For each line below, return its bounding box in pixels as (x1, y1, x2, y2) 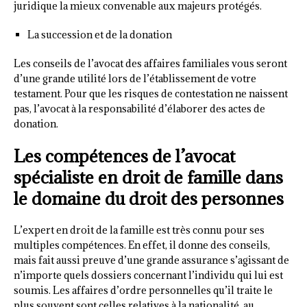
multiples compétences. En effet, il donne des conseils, (14, 238, 270, 252)
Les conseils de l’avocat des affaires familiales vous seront (14, 57, 287, 71)
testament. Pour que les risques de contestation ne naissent (14, 87, 288, 101)
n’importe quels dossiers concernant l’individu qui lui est (14, 269, 283, 282)
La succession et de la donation (27, 28, 172, 42)
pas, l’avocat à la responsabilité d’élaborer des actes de (14, 102, 265, 116)
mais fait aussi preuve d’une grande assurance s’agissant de (14, 254, 289, 267)
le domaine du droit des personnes (14, 187, 284, 210)
